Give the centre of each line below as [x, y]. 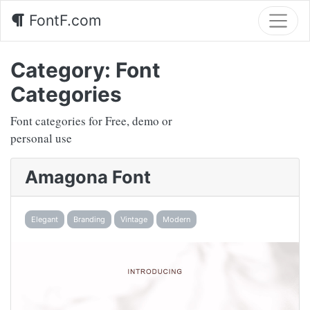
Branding [89, 220]
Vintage [134, 220]
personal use [41, 138]
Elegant [45, 220]
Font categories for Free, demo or [91, 120]
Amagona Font [88, 176]
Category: [63, 70]
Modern [176, 220]
